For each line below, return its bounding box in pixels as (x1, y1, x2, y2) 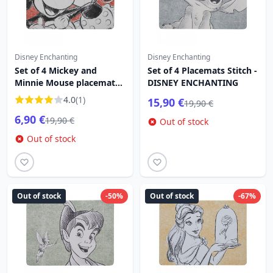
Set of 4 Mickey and (15, 65, 97, 76)
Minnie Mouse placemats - (15, 77, 125, 88)
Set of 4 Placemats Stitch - (147, 65, 257, 76)
